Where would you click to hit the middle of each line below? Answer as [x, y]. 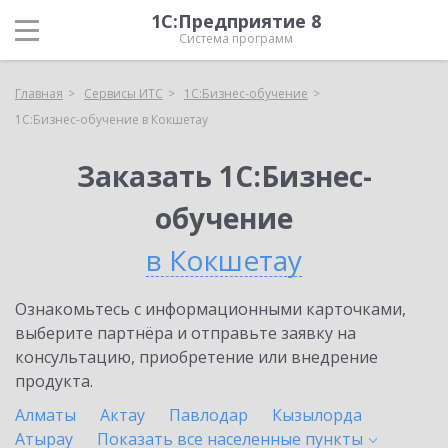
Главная [39, 93]
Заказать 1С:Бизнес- [224, 176]
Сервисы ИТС [123, 93]
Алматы [45, 415]
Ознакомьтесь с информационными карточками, [210, 309]
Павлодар [208, 415]
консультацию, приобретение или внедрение [196, 357]
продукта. [54, 381]
